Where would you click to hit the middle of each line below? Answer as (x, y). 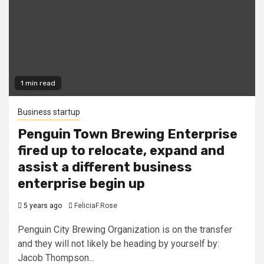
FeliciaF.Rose (96, 205)
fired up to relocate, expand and (121, 150)
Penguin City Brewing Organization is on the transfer (125, 229)
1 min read (38, 83)
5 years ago (42, 205)
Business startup (49, 112)
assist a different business (105, 167)
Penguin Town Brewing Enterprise (128, 134)
